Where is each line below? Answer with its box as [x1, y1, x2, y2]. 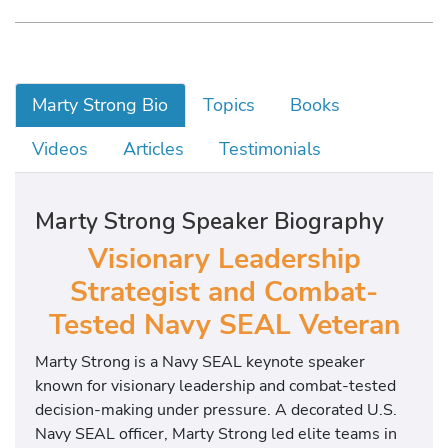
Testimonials [219, 137, 322, 162]
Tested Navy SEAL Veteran [48, 305, 400, 344]
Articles [123, 137, 185, 162]
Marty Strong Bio [32, 93, 169, 117]
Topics [203, 93, 256, 117]
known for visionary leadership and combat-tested [35, 374, 396, 398]
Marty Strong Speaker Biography [35, 205, 384, 237]
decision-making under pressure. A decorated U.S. [35, 398, 397, 422]
